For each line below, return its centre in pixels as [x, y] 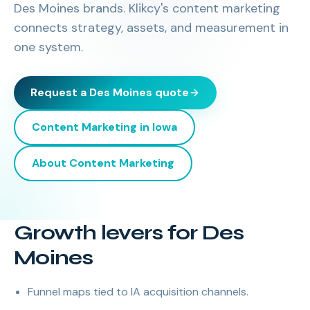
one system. [48, 47]
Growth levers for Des [129, 232]
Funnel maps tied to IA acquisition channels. [138, 292]
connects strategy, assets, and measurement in [151, 28]
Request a [60, 92]
